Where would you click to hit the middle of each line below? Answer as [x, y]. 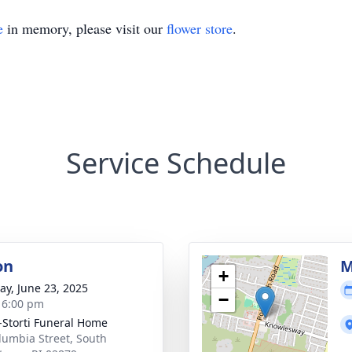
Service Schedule [176, 163]
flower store [200, 28]
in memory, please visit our [85, 28]
